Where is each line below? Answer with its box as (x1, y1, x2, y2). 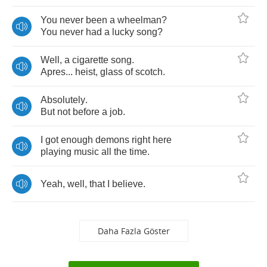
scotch (135, 67, 163, 77)
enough (61, 135, 93, 145)
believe (112, 178, 143, 189)
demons (95, 135, 129, 145)
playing (41, 147, 72, 157)
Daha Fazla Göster (97, 225, 170, 237)
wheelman (117, 15, 162, 25)
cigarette (72, 55, 108, 65)
